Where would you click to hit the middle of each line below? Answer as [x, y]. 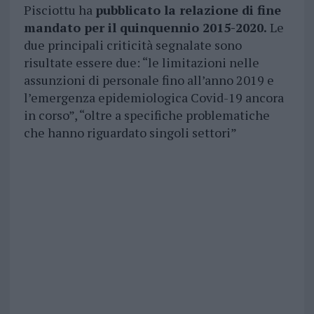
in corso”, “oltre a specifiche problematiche [146, 115]
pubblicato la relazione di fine [188, 10]
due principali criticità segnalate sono [132, 45]
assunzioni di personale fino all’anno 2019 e [149, 80]
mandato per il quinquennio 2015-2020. [145, 28]
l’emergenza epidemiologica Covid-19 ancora [153, 98]
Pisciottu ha [59, 10]
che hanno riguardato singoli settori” [130, 133]
